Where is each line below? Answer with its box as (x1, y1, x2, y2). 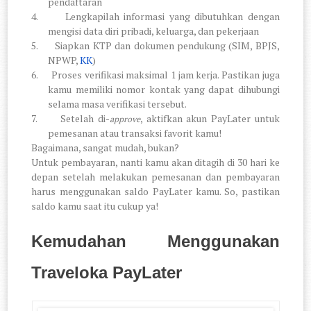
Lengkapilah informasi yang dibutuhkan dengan (65, 10, 280, 24)
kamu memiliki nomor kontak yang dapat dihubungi (48, 83, 280, 96)
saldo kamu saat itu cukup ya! (31, 199, 159, 213)
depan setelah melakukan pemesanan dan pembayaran (31, 170, 280, 184)
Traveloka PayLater (31, 263, 183, 283)
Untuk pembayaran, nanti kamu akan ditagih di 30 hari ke (31, 155, 280, 169)
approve (109, 113, 140, 126)
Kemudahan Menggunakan (31, 232, 280, 251)
